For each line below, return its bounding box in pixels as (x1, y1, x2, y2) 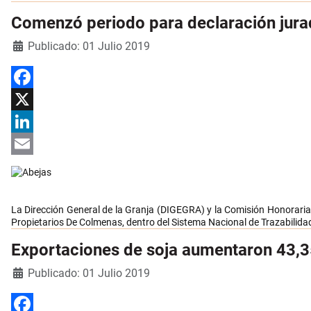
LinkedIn (11, 138, 48, 150)
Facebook (11, 94, 53, 106)
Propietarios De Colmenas (11, 217, 122, 228)
